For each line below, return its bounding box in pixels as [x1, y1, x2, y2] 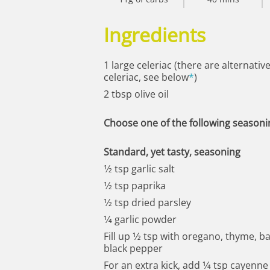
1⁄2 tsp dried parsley [104, 195, 191, 209]
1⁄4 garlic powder [104, 212, 177, 226]
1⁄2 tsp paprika [104, 178, 166, 192]
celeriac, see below [104, 70, 189, 84]
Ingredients [104, 21, 206, 48]
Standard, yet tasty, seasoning [104, 145, 240, 159]
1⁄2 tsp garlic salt [104, 162, 175, 175]
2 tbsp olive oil [104, 87, 169, 101]
